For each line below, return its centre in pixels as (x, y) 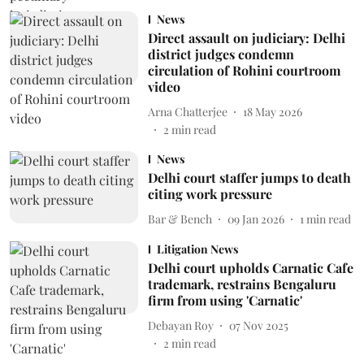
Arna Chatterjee (187, 111)
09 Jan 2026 (256, 219)
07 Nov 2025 (258, 325)
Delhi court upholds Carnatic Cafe (250, 268)
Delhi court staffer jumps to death (249, 178)
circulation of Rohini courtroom (244, 70)
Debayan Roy (180, 325)
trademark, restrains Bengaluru (242, 284)
